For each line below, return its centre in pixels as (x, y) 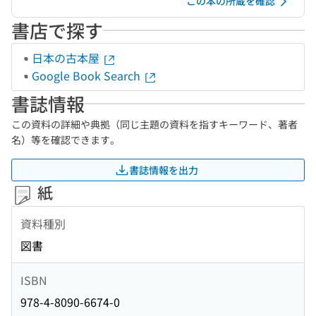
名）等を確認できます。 (66, 140)
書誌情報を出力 (164, 170)
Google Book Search (87, 75)
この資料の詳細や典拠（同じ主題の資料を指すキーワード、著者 (154, 124)
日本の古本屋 (67, 58)
